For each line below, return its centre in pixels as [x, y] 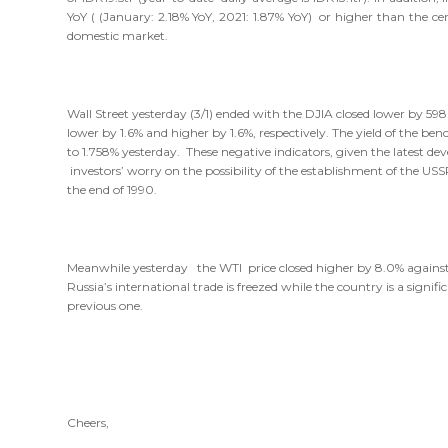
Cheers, [88, 422]
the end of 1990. [112, 189]
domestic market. [118, 35]
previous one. [105, 305]
